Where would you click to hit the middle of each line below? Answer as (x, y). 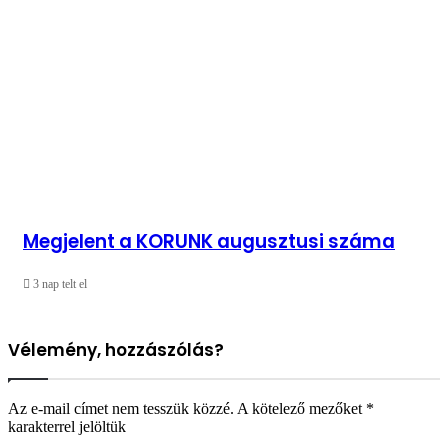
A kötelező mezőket (301, 408)
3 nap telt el (60, 283)
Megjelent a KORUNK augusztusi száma (209, 241)
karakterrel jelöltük (67, 426)
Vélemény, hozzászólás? (116, 349)
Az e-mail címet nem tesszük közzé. (121, 408)
